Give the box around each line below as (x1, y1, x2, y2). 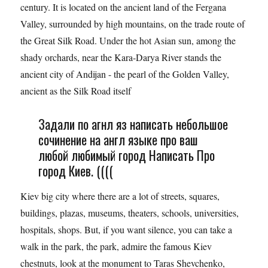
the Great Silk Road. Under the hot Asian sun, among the (20, 34, 236, 47)
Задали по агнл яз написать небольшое (38, 114, 228, 134)
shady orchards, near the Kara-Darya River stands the (20, 51, 222, 64)
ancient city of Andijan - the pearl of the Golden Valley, (20, 68, 230, 81)
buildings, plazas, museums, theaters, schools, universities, (20, 206, 239, 220)
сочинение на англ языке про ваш (38, 130, 198, 150)
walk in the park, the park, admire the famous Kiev (20, 240, 212, 253)
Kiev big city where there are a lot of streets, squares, (20, 190, 220, 203)
